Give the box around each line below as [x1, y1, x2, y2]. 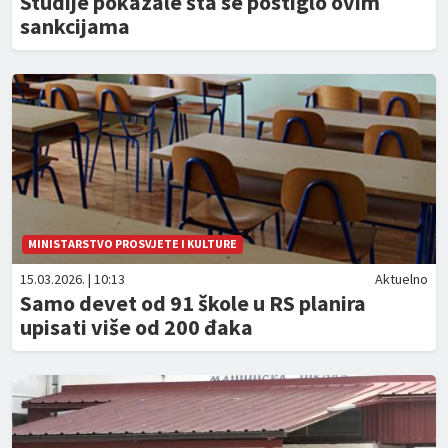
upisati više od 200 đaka [20, 313, 253, 341]
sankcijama [20, 12, 130, 40]
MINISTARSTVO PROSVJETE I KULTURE [28, 236, 237, 251]
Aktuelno [375, 270, 428, 288]
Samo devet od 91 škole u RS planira [20, 289, 366, 317]
